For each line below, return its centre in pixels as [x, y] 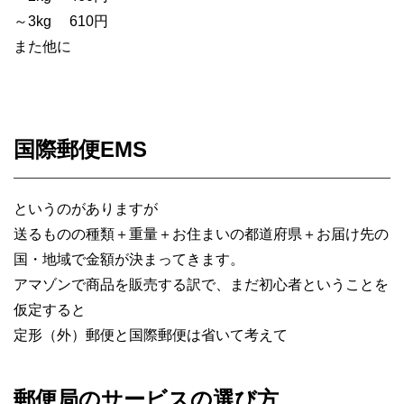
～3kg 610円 [61, 22]
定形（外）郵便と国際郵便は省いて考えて [151, 335]
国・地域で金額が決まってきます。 [129, 260]
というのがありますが [86, 209]
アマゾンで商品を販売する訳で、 [122, 285]
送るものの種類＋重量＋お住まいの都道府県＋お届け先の [201, 234]
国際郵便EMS [80, 150]
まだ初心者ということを [309, 285]
